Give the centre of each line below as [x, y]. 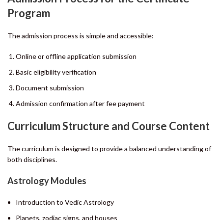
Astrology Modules [47, 180]
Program [29, 13]
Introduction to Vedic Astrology [65, 202]
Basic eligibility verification [56, 72]
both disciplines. [32, 159]
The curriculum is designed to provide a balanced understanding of [109, 148]
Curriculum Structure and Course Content [109, 126]
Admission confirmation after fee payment [80, 103]
